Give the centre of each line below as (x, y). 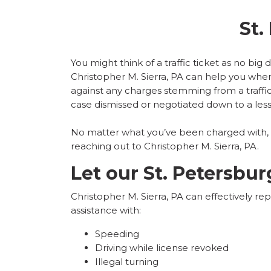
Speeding (117, 234)
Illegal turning (127, 262)
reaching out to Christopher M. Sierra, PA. (165, 146)
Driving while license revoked (162, 248)
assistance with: (106, 211)
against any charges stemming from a (158, 91)
